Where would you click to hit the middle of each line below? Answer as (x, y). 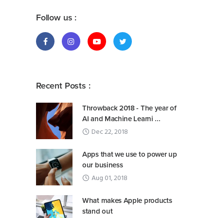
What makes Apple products (127, 200)
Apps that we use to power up (130, 154)
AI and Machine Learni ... (121, 118)
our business (103, 165)
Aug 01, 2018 (109, 178)
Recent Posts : (63, 85)
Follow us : (56, 17)
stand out (98, 211)
